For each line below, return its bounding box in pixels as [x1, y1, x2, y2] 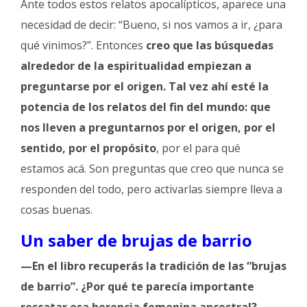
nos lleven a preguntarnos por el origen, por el [21, 119, 275, 135]
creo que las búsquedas [146, 37, 273, 53]
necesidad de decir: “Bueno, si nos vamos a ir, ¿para [21, 16, 282, 32]
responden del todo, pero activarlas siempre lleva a [21, 181, 282, 197]
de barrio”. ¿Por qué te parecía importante [21, 278, 254, 294]
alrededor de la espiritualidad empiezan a [21, 58, 251, 73]
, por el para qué [156, 140, 241, 156]
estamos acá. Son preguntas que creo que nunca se [21, 160, 284, 176]
